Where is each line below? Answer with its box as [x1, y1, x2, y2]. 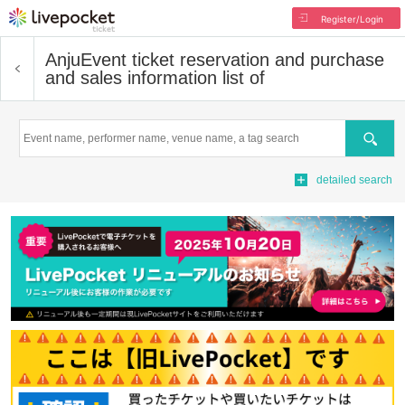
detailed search [316, 174, 392, 186]
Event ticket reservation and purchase [80, 50, 384, 70]
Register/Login [320, 14, 383, 24]
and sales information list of [45, 68, 265, 88]
